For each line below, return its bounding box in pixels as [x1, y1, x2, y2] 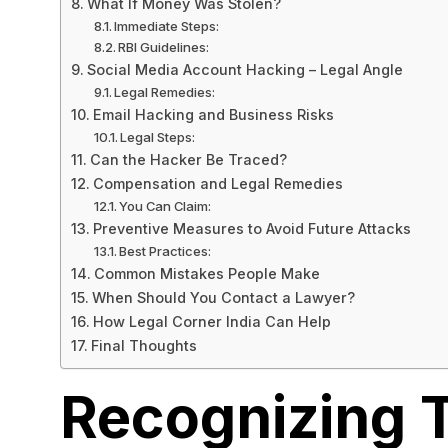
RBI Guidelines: [118, 38, 210, 55]
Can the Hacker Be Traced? [89, 150, 287, 168]
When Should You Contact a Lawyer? [91, 288, 355, 306]
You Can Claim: [119, 197, 212, 214]
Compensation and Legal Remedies [92, 174, 343, 192]
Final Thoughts [90, 336, 197, 354]
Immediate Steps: [114, 17, 220, 34]
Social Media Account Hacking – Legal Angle [86, 60, 403, 78]
